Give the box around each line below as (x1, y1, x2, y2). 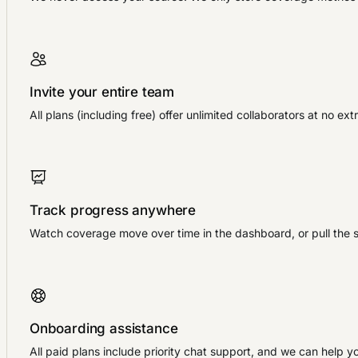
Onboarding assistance (30, 320, 178, 337)
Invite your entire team (30, 84, 175, 101)
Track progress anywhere (30, 202, 197, 219)
